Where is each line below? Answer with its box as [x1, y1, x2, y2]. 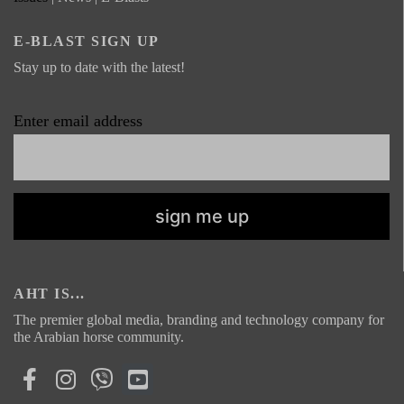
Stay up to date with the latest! [14, 59, 185, 75]
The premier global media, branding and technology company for [14, 312, 384, 328]
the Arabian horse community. [14, 329, 184, 345]
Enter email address [14, 111, 142, 130]
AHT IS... [14, 286, 86, 302]
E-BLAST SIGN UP [14, 32, 160, 49]
